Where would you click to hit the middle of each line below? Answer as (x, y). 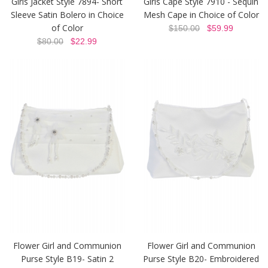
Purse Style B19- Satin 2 (67, 259)
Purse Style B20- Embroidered (201, 259)
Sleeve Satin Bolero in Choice (67, 14)
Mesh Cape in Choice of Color (201, 14)
